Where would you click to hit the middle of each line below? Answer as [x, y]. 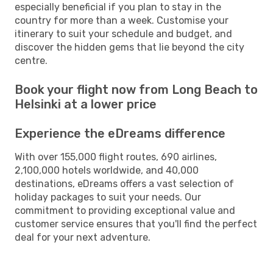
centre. [31, 60]
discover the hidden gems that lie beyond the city [129, 47]
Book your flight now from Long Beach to [136, 89]
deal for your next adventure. [83, 237]
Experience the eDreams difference [120, 133]
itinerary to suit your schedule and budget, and [123, 34]
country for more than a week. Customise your [122, 20]
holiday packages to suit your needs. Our [108, 197]
